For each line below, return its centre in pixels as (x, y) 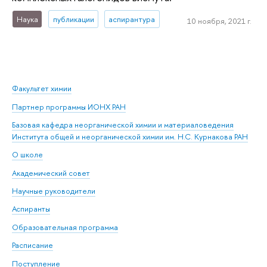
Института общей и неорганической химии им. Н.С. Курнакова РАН (130, 136)
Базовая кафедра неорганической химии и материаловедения (123, 124)
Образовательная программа (65, 227)
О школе (27, 155)
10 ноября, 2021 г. (219, 21)
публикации (73, 19)
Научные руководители (54, 191)
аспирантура (132, 19)
